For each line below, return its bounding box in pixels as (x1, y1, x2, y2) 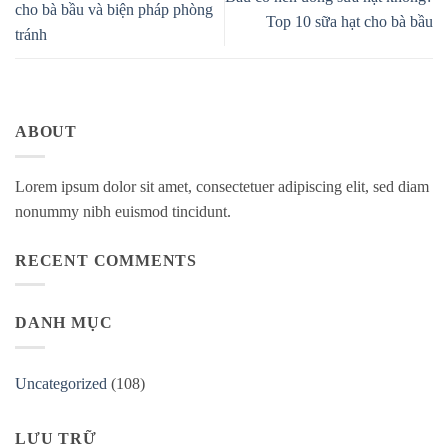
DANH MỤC (15, 314, 113, 332)
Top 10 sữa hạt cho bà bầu (266, 13, 433, 31)
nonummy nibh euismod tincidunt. (15, 202, 231, 220)
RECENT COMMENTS (15, 251, 197, 269)
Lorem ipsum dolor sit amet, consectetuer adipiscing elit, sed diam (15, 177, 429, 195)
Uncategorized (15, 374, 107, 392)
